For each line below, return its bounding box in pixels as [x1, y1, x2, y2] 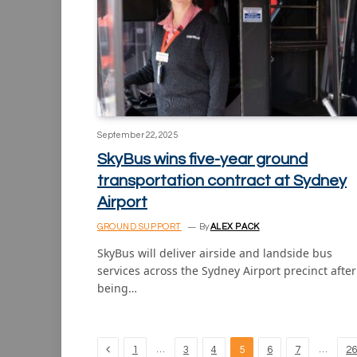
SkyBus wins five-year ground [97, 151, 308, 168]
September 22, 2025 [97, 131, 178, 140]
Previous [109, 343, 153, 355]
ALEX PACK [210, 222, 260, 232]
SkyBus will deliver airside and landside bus [97, 245, 332, 261]
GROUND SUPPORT [97, 222, 182, 232]
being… [97, 280, 137, 296]
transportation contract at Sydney [97, 173, 347, 190]
